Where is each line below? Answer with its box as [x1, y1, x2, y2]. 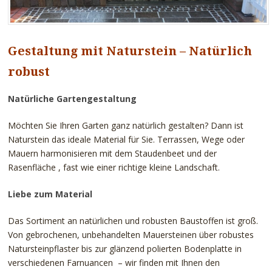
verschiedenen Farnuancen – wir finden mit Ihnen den [7, 256, 220, 268]
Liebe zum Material [7, 188, 92, 200]
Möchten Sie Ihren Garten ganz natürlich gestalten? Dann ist [7, 119, 243, 131]
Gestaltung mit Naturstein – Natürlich [7, 43, 252, 58]
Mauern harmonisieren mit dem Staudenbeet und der [7, 147, 217, 159]
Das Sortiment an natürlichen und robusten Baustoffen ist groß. [7, 214, 258, 226]
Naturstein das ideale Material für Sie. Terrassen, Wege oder [7, 133, 245, 145]
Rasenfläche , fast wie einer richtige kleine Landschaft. [7, 161, 222, 173]
